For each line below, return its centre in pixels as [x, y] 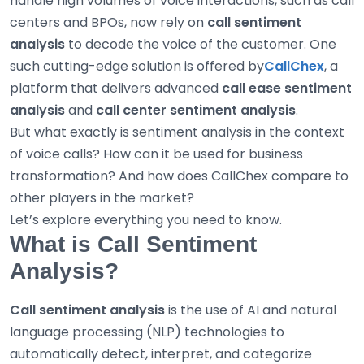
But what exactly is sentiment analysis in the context [177, 132]
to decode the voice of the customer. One [201, 45]
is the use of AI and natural [251, 310]
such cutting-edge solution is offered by [137, 67]
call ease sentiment [287, 89]
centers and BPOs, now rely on [108, 23]
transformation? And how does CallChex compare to [179, 176]
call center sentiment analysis [196, 110]
